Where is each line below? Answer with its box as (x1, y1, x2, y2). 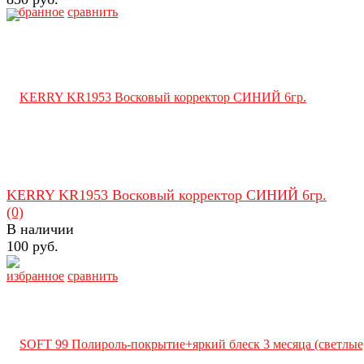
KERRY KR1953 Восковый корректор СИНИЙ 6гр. (6, 186, 327, 203)
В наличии (6, 220, 74, 237)
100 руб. (6, 237, 58, 254)
